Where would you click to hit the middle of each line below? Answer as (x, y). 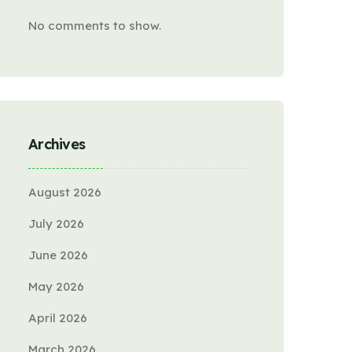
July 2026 (56, 224)
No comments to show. (95, 26)
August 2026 (65, 192)
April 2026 (58, 318)
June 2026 (58, 255)
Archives (57, 144)
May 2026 (56, 286)
